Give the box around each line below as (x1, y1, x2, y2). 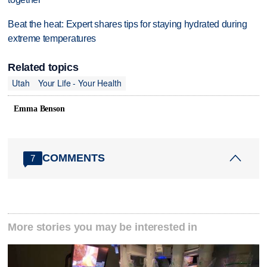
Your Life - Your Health (38, 77, 122, 89)
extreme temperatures (8, 33, 96, 44)
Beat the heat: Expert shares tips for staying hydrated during (8, 19, 247, 30)
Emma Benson (14, 104, 65, 113)
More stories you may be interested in (8, 221, 198, 234)
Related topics (8, 61, 79, 73)
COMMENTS (42, 152, 105, 164)
